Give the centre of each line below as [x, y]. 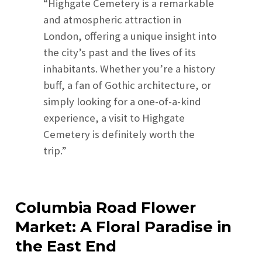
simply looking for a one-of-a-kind [123, 102]
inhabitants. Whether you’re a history [130, 69]
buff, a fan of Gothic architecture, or [127, 85]
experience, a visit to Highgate [114, 118]
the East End [66, 247]
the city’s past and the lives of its [120, 53]
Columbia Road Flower [106, 208]
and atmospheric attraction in [113, 20]
